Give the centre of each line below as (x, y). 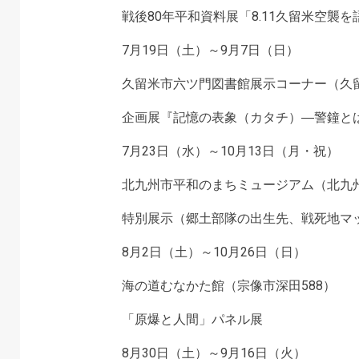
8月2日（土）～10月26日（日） (214, 252)
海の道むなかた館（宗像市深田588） (228, 286)
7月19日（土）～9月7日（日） (210, 50)
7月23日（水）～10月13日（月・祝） (230, 151)
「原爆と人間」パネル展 (192, 319)
